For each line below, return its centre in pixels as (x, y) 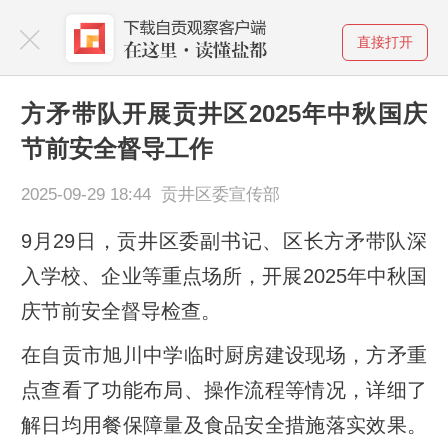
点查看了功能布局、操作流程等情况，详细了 (224, 389)
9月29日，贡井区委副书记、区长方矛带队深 (224, 240)
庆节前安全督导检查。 (120, 310)
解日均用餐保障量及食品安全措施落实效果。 (224, 424)
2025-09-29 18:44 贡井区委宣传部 (150, 194)
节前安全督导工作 (116, 148)
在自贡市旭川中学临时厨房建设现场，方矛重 (224, 354)
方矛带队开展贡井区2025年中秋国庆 (224, 113)
